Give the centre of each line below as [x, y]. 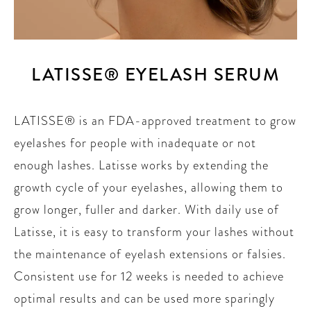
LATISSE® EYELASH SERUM [155, 75]
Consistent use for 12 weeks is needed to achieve [149, 276]
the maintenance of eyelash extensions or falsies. [150, 254]
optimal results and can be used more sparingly [144, 299]
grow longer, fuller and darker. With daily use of [146, 210]
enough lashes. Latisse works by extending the [141, 165]
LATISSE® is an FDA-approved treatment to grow [155, 121]
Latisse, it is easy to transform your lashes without [154, 232]
